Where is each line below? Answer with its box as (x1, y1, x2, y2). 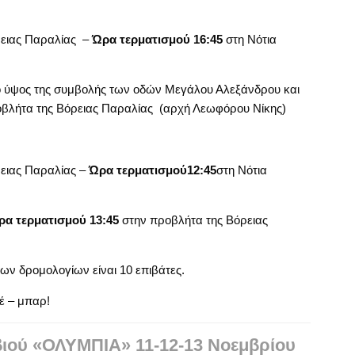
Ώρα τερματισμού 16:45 (91, 32, 223, 46)
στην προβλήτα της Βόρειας (118, 212, 268, 227)
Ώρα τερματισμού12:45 (88, 162, 216, 177)
